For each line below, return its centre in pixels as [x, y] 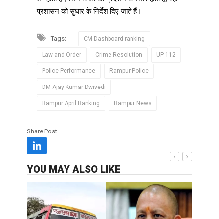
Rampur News [133, 103]
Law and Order [62, 55]
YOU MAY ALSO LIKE [74, 169]
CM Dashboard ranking [114, 39]
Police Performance [69, 71]
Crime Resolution [119, 55]
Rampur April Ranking [71, 103]
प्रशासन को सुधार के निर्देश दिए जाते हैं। [89, 11]
